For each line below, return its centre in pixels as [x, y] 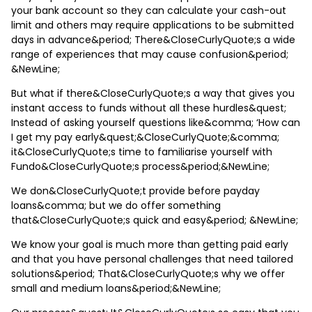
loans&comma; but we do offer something [116, 205]
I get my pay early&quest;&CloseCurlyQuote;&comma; [145, 137]
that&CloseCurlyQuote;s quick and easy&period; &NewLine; [155, 220]
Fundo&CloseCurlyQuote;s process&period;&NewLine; [140, 166]
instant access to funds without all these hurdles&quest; [149, 108]
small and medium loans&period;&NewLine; [116, 288]
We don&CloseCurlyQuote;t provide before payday [135, 190]
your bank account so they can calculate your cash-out [149, 10]
